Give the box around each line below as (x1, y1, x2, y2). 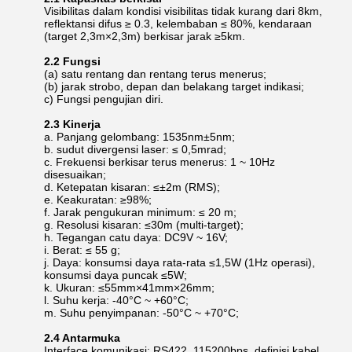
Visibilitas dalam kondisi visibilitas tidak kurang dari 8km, (44, 5, 322, 17)
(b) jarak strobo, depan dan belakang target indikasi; (44, 80, 304, 93)
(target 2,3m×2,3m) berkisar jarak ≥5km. (44, 30, 245, 42)
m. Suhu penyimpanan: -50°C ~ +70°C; (44, 306, 239, 319)
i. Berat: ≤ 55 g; (44, 244, 120, 256)
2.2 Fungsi (44, 55, 101, 68)
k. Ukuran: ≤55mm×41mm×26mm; (44, 281, 214, 294)
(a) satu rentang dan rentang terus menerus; (44, 68, 266, 80)
